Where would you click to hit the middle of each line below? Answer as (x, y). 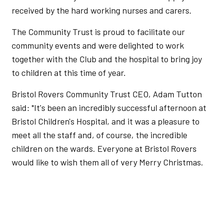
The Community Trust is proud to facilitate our (98, 32)
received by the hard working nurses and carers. (102, 10)
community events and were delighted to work (98, 45)
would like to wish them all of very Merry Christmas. (108, 162)
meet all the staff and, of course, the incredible (100, 135)
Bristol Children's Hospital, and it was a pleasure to (106, 121)
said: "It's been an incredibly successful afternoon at (109, 108)
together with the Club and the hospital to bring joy (107, 59)
